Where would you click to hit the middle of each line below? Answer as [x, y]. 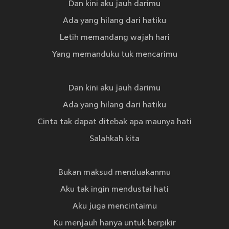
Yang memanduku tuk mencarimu [114, 55]
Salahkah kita [114, 139]
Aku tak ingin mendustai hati [114, 190]
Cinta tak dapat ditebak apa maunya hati [114, 122]
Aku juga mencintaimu [114, 207]
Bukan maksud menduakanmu [114, 173]
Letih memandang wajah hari [114, 38]
